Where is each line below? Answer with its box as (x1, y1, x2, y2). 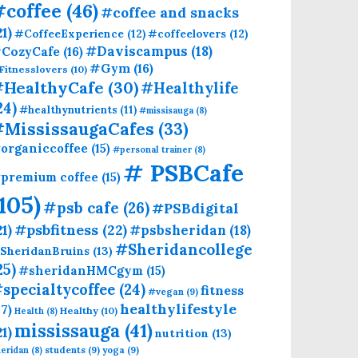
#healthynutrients (19, 102, 117, 117)
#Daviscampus (86, 42, 188, 59)
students (45, 343, 86, 356)
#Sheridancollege (115, 239, 253, 259)
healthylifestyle (120, 299, 237, 318)
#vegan (148, 284, 184, 297)
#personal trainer (113, 143, 192, 155)
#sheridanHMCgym (18, 262, 143, 278)
